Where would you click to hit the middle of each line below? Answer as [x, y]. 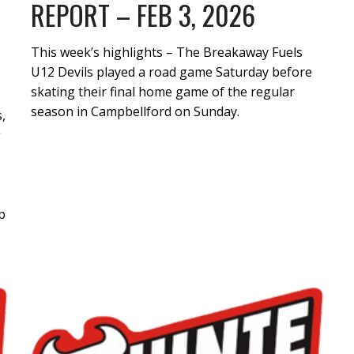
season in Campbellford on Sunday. [135, 111]
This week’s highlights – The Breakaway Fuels [167, 52]
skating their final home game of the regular [163, 91]
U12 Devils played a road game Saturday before [171, 72]
